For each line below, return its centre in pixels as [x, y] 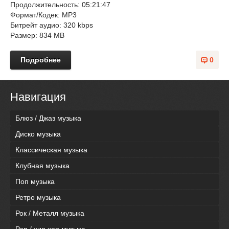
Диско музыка [38, 134]
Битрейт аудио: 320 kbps [52, 25]
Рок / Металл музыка [50, 213]
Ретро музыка [38, 198]
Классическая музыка [51, 150]
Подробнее [41, 60]
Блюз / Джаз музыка [48, 118]
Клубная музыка [42, 166]
